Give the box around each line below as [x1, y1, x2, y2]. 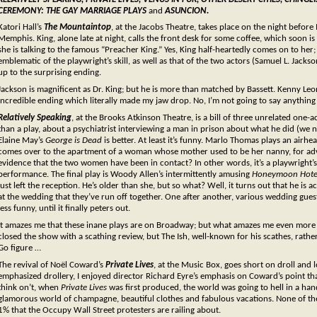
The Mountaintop [44, 23, 111, 33]
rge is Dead [60, 136, 102, 146]
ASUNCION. [165, 6, 209, 16]
